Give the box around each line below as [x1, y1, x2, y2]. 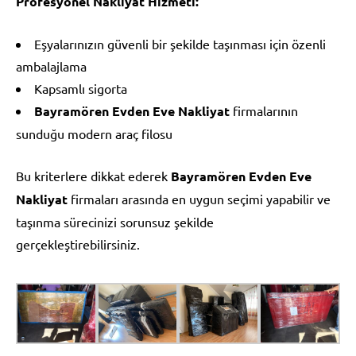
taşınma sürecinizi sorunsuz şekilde [16, 213, 214, 230]
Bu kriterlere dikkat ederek [16, 167, 171, 184]
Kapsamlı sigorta [34, 79, 127, 96]
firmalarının [230, 102, 298, 118]
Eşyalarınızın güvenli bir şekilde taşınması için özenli [34, 35, 326, 52]
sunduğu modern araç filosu [16, 125, 172, 141]
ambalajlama [16, 57, 87, 74]
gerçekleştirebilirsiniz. [16, 235, 140, 252]
